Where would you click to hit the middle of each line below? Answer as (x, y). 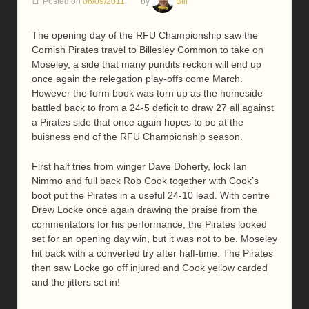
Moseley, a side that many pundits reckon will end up (147, 64)
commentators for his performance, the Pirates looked (149, 225)
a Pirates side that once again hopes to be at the (138, 122)
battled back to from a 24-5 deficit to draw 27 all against (153, 107)
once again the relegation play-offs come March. (137, 78)
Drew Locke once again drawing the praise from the (144, 210)
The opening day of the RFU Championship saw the (145, 35)
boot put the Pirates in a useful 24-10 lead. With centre (151, 196)
